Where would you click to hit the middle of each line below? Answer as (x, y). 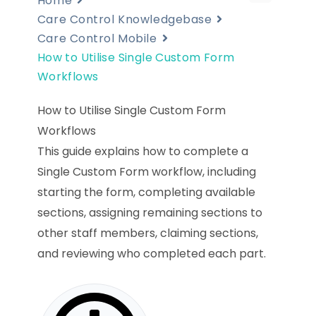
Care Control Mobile (97, 38)
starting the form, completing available (146, 192)
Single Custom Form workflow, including (146, 171)
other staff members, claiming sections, (147, 233)
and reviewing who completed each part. (151, 253)
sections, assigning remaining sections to (150, 212)
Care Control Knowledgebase (124, 19)
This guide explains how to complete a (142, 151)
